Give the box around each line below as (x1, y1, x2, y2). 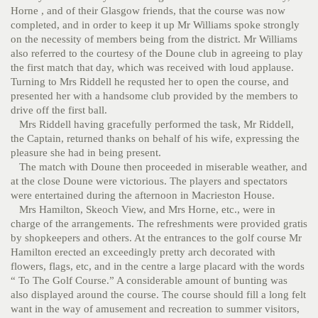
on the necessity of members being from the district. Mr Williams (11, 33, 297, 45)
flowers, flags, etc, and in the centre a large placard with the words (11, 261, 305, 273)
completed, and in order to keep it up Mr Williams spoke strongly (11, 19, 300, 31)
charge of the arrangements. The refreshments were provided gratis (11, 218, 307, 230)
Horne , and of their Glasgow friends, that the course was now (11, 5, 285, 17)
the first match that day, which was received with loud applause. (11, 62, 294, 74)
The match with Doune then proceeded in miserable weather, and (11, 161, 307, 173)
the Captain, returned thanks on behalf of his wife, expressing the (11, 133, 300, 145)
